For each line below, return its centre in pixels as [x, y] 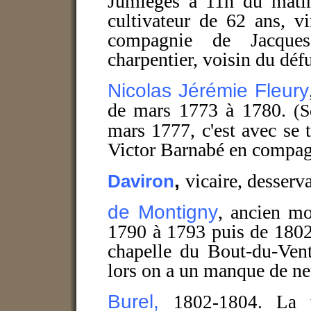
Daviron [141, 182]
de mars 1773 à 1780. [201, 110]
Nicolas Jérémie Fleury [209, 91]
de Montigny [163, 212]
